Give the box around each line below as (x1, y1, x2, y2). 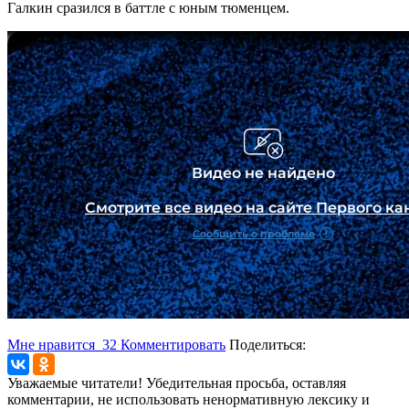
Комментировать (121, 336, 225, 352)
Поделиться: (229, 336, 306, 352)
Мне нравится (7, 336, 99, 352)
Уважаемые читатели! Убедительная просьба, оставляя (7, 374, 346, 391)
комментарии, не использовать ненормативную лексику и (7, 391, 370, 407)
